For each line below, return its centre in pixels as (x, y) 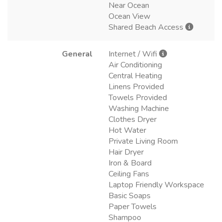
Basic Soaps (130, 196)
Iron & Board (130, 163)
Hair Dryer (126, 152)
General (77, 54)
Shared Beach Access (147, 28)
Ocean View (129, 17)
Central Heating (135, 76)
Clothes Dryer (133, 120)
